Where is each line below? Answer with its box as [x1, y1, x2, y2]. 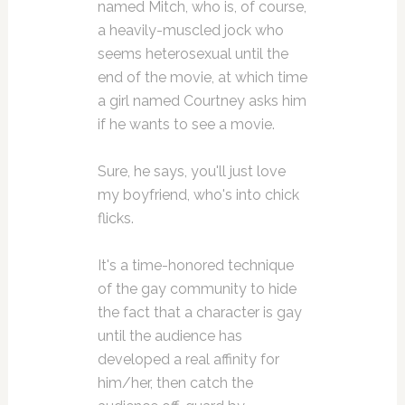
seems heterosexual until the [97, 45, 288, 63]
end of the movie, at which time [97, 69, 307, 87]
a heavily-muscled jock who [97, 22, 284, 40]
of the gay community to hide [97, 280, 297, 298]
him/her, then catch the [97, 374, 253, 392]
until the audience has [97, 327, 242, 345]
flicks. [97, 210, 134, 228]
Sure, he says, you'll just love [97, 163, 286, 181]
